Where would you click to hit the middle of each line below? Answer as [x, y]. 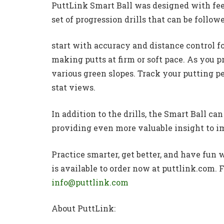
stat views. [73, 87]
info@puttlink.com [90, 182]
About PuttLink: [83, 208]
